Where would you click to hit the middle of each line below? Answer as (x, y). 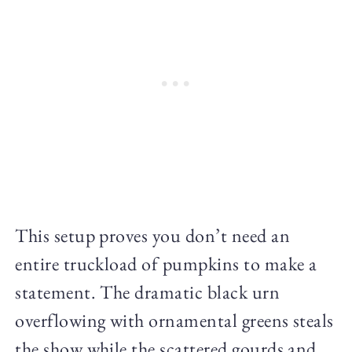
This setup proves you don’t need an (152, 236)
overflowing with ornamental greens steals (174, 321)
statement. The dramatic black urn (148, 292)
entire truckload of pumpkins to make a (166, 264)
